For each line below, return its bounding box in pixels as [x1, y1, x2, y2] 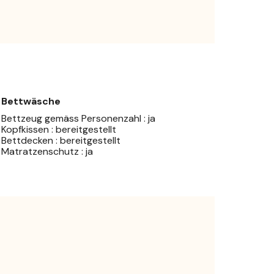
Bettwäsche [1, 94, 61, 108]
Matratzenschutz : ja [1, 144, 93, 158]
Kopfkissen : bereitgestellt [1, 122, 116, 136]
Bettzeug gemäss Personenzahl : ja [1, 111, 155, 125]
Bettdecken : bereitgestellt [1, 133, 120, 147]
